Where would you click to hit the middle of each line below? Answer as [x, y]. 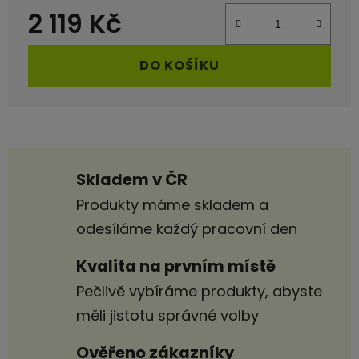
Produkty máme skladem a [172, 205]
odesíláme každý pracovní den [187, 229]
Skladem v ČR [132, 180]
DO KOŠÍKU [179, 66]
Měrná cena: [71, 50]
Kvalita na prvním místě [176, 266]
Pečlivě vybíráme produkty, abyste [199, 292]
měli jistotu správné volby [167, 316]
